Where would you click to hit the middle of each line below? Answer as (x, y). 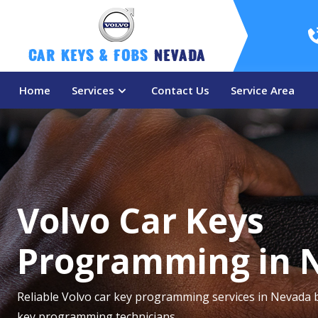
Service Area (263, 90)
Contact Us (180, 90)
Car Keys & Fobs (91, 58)
